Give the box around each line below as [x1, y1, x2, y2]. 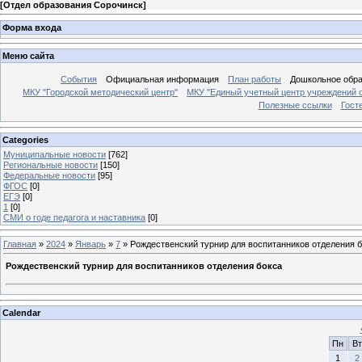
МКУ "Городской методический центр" [23, 87, 178, 98]
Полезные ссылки [258, 100, 332, 111]
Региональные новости [3, 159, 98, 170]
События [61, 74, 97, 85]
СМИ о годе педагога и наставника [3, 212, 145, 222]
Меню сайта [2, 51, 54, 61]
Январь [75, 238, 106, 249]
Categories [2, 134, 48, 145]
